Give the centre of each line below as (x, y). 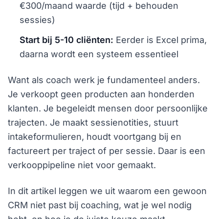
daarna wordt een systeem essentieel (99, 54)
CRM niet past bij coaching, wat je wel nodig (100, 205)
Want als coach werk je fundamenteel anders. (104, 80)
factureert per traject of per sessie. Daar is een (107, 151)
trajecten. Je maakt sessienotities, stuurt (93, 122)
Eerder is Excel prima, (160, 40)
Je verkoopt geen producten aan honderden (101, 94)
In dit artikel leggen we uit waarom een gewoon (107, 191)
